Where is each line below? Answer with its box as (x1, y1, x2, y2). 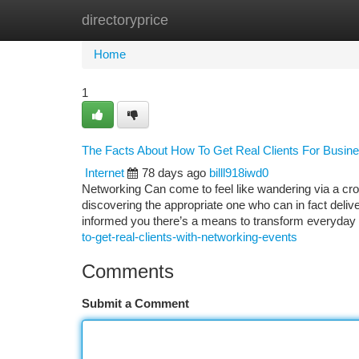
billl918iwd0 (209, 167, 268, 179)
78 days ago (142, 167, 206, 179)
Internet (85, 167, 124, 179)
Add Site (276, 14, 321, 26)
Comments (82, 260, 174, 282)
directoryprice (82, 12, 168, 28)
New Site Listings (162, 14, 252, 26)
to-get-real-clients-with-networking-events (82, 231, 297, 244)
